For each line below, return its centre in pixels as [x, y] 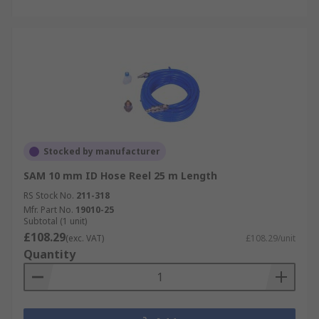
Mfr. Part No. [48, 210]
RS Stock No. [49, 195]
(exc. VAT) [85, 238]
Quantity [49, 254]
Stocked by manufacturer [102, 151]
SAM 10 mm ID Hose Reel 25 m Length [120, 176]
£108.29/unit [271, 238]
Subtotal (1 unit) [55, 221]
